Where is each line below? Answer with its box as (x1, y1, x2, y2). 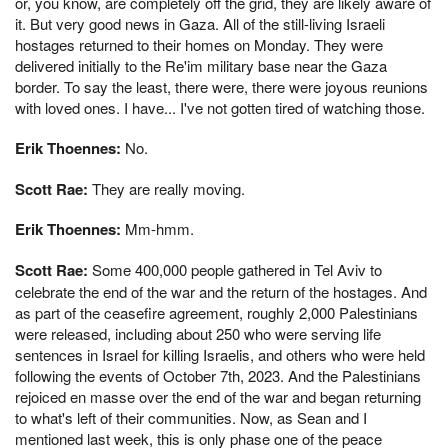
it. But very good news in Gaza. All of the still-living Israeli (15, 13, 385, 34)
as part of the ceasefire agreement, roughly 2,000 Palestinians (15, 302, 418, 323)
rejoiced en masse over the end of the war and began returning (15, 386, 421, 407)
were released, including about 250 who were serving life (15, 323, 381, 344)
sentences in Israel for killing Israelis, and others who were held (15, 344, 425, 365)
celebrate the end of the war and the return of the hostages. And (15, 281, 427, 302)
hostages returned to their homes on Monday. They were (15, 34, 383, 55)
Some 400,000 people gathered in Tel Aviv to (88, 259, 382, 280)
